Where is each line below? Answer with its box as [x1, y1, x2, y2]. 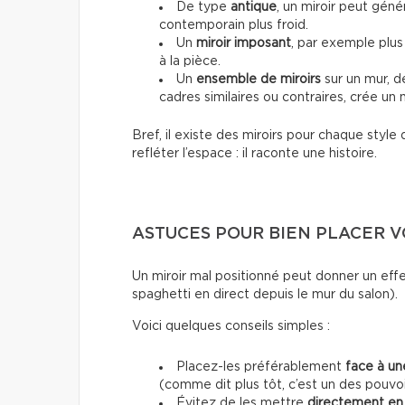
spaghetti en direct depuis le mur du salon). [132, 288, 398, 302]
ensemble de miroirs [196, 73, 321, 87]
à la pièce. [159, 55, 221, 69]
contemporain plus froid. [159, 19, 308, 33]
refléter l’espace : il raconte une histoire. [132, 147, 377, 161]
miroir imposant [196, 37, 291, 51]
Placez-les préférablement [176, 361, 345, 374]
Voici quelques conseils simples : [132, 320, 330, 334]
